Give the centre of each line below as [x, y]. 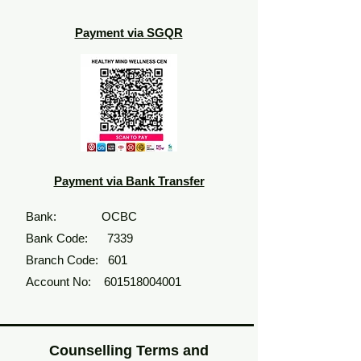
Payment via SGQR [129, 33]
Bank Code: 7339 [81, 238]
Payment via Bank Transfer [129, 181]
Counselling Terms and [129, 351]
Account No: [65, 282]
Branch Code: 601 [77, 260]
